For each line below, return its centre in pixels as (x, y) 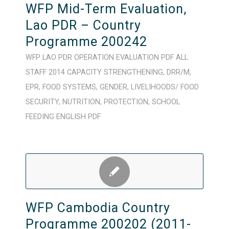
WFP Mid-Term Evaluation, (106, 9)
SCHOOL (166, 102)
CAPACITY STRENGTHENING (115, 72)
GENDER (113, 87)
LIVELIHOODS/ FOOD (165, 87)
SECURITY (42, 102)
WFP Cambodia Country (98, 208)
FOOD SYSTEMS (69, 87)
